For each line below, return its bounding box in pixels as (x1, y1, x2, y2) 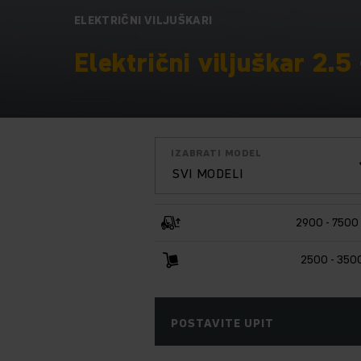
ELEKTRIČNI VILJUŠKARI (74, 11, 213, 28)
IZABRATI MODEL (171, 145, 262, 160)
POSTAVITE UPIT (171, 314, 274, 331)
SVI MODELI (172, 164, 243, 182)
